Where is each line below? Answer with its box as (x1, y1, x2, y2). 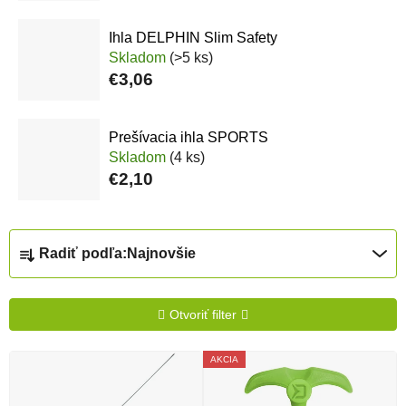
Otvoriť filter (169, 307, 237, 323)
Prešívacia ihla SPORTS (109, 130, 268, 146)
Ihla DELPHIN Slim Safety (109, 30, 277, 46)
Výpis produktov (8, 349, 179, 374)
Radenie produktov (8, 227, 206, 253)
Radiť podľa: (39, 246, 127, 262)
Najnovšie (127, 246, 196, 262)
